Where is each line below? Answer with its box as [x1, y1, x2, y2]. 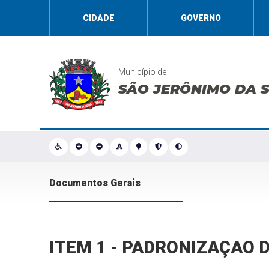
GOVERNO [180, 13, 221, 23]
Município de [118, 67, 167, 77]
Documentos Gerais [49, 177, 141, 189]
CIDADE [82, 13, 115, 23]
